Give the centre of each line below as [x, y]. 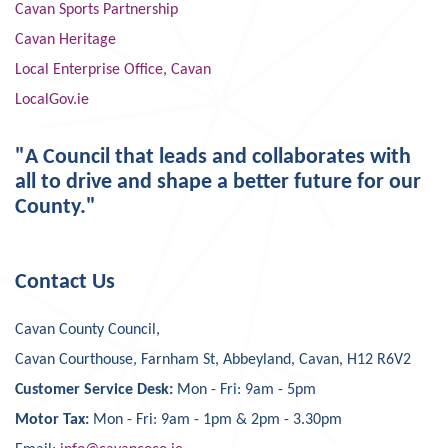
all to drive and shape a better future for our [218, 182]
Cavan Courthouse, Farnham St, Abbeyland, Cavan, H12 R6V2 [213, 360]
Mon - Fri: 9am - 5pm [246, 390]
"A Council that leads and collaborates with [213, 157]
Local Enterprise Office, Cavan [113, 70]
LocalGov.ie [52, 100]
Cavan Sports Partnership [96, 10]
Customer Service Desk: [96, 390]
